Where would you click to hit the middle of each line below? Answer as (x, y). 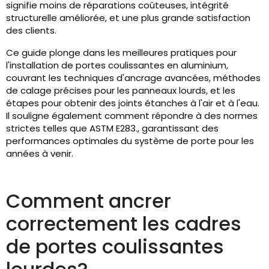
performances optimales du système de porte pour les (130, 141)
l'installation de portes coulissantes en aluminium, (117, 65)
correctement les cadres (124, 224)
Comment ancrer (89, 201)
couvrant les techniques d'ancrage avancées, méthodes (133, 78)
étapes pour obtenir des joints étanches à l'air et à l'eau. (133, 103)
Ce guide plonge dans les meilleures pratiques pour (121, 53)
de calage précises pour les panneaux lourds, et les (121, 90)
